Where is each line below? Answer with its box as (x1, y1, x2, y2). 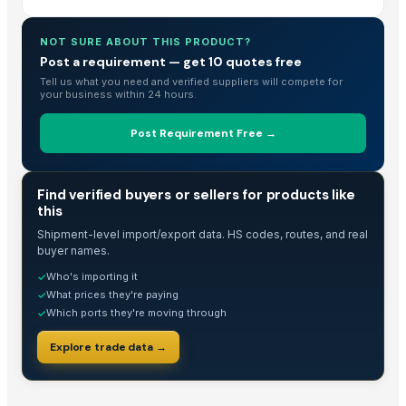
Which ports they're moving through (46, 305, 227, 319)
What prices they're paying (46, 287, 179, 301)
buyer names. (37, 243, 110, 257)
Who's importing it (46, 269, 138, 283)
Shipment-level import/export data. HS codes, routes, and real (37, 227, 368, 241)
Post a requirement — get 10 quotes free (40, 53, 302, 70)
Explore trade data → (50, 339, 167, 354)
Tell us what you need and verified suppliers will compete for (40, 74, 343, 88)
